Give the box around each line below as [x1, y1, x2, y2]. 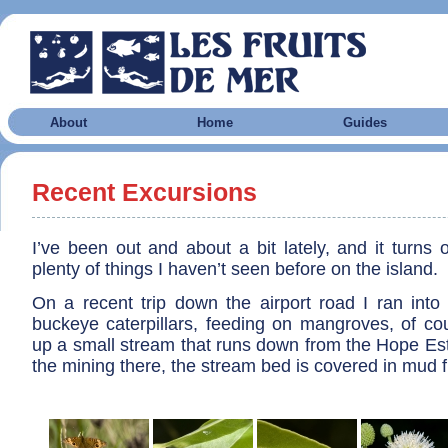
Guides [343, 115, 387, 130]
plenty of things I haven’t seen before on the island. [32, 259, 438, 279]
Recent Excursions [32, 178, 257, 206]
